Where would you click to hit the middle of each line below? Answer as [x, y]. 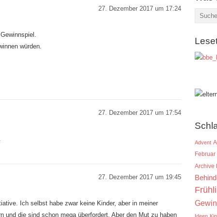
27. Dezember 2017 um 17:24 [140, 8]
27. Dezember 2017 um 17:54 [140, 113]
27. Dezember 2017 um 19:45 [140, 177]
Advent [203, 142]
